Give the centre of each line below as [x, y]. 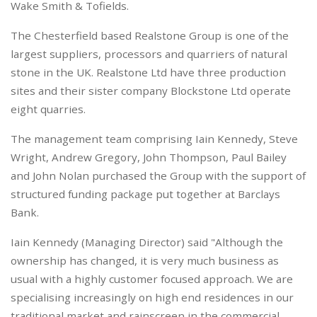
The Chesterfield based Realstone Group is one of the [150, 36]
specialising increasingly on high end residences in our [152, 298]
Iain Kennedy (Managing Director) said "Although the [147, 242]
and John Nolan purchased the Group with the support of [158, 176]
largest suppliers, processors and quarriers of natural [149, 54]
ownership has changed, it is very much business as [145, 261]
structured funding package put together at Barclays [145, 194]
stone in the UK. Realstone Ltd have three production [148, 73]
